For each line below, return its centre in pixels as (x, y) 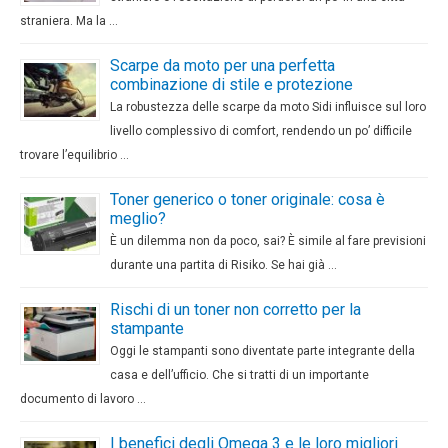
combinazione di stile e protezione (231, 84)
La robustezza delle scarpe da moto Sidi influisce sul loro (268, 106)
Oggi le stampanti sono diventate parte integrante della (262, 350)
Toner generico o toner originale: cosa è (247, 199)
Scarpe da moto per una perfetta (222, 65)
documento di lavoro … (83, 398)
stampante (147, 328)
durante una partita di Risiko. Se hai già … (223, 264)
